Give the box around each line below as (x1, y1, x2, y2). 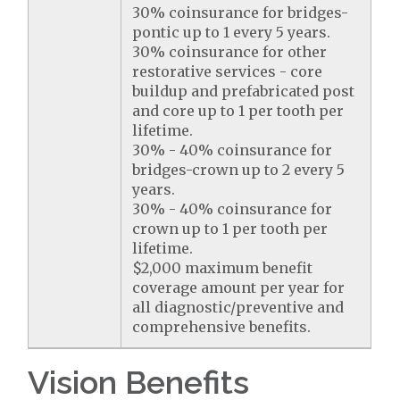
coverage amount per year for (132, 279, 346, 296)
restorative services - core (132, 62, 323, 80)
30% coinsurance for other (132, 43, 328, 61)
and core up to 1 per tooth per (132, 102, 345, 120)
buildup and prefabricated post (132, 82, 355, 100)
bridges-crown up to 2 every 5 (132, 161, 346, 179)
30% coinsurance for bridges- (132, 4, 349, 21)
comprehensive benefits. (132, 318, 312, 336)
